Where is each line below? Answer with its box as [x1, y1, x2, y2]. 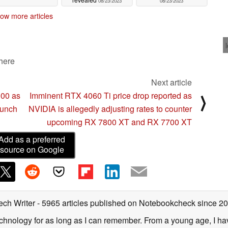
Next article [151, 76, 192, 88]
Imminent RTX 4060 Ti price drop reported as [30, 89, 192, 101]
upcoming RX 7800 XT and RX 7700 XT [47, 116, 192, 128]
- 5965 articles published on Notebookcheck [37, 196, 195, 209]
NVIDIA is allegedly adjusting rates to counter [28, 102, 192, 115]
